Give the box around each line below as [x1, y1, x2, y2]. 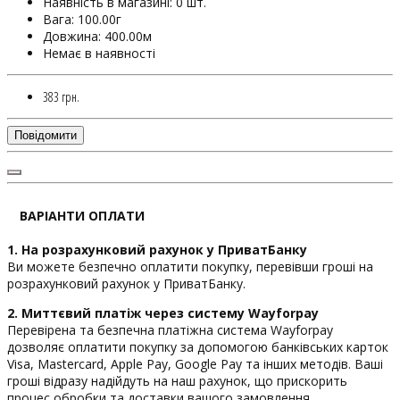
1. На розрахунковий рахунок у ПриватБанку [7, 240, 307, 258]
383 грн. [43, 87, 79, 105]
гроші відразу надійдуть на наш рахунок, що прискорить [7, 371, 347, 389]
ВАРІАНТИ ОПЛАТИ [20, 206, 145, 224]
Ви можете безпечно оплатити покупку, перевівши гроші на [7, 257, 373, 275]
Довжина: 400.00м [43, 27, 152, 45]
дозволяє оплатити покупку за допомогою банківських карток [7, 337, 388, 355]
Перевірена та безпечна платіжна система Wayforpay [7, 321, 333, 338]
